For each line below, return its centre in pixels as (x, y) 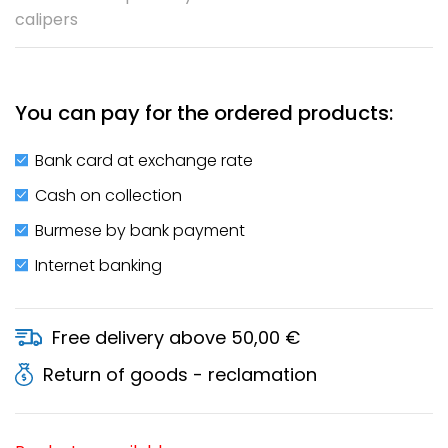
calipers (46, 19)
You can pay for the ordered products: (204, 112)
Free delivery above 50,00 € (176, 337)
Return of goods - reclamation (179, 374)
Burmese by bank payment (140, 230)
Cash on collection (108, 195)
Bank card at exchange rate (144, 160)
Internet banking (98, 265)
